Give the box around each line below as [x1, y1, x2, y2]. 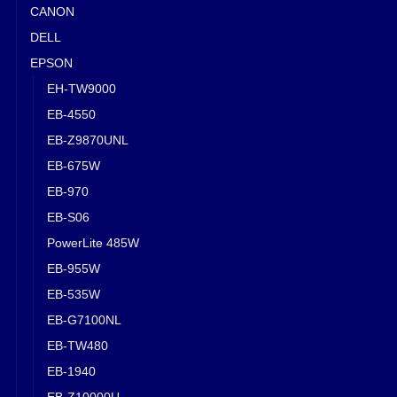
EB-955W [47, 261, 100, 276]
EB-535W [47, 286, 100, 301]
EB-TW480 [47, 338, 108, 353]
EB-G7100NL [47, 312, 121, 327]
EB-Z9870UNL [47, 132, 128, 147]
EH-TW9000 [47, 81, 116, 96]
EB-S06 [47, 209, 90, 224]
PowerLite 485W [47, 235, 139, 250]
